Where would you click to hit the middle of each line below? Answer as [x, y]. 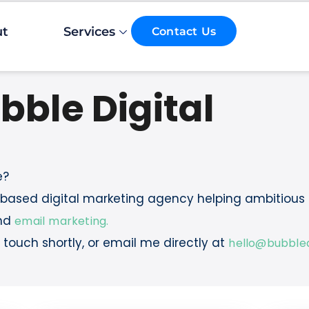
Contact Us [184, 31]
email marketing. [62, 221]
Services [89, 32]
